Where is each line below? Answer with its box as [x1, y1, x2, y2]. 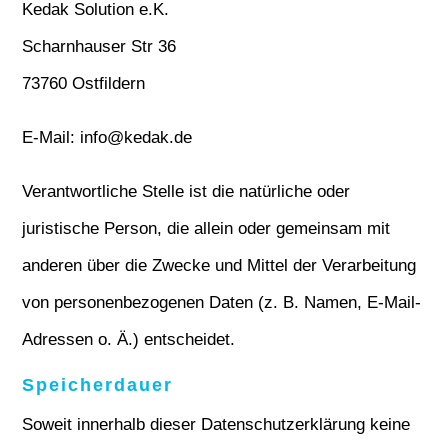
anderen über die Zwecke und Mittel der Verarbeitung [22, 256, 417, 275]
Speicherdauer [22, 375, 174, 395]
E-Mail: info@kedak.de [22, 128, 193, 147]
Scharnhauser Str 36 [22, 37, 177, 56]
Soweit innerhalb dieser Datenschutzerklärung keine [22, 415, 411, 434]
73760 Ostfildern [22, 74, 146, 93]
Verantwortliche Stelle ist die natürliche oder [22, 182, 351, 201]
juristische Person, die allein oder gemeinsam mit [22, 219, 391, 238]
